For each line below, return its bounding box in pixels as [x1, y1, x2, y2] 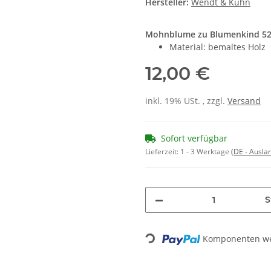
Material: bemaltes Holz [169, 41, 266, 53]
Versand [227, 95, 261, 107]
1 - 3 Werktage [180, 146, 231, 157]
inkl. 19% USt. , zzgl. [145, 95, 227, 107]
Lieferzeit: [145, 146, 180, 157]
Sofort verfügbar [161, 132, 227, 145]
